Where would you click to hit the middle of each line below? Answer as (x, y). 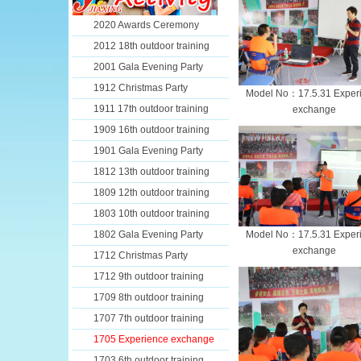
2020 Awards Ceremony (146, 25)
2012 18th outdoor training (151, 46)
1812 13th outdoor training (151, 172)
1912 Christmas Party (141, 88)
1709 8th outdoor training (149, 297)
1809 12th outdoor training (151, 193)
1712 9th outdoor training (149, 276)
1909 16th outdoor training (151, 130)
